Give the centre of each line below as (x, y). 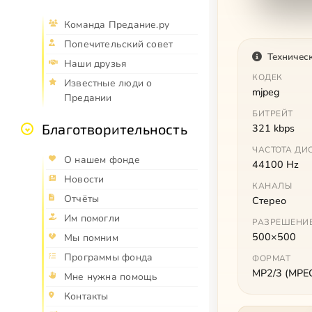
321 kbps (273, 128)
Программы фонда (109, 258)
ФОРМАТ (271, 258)
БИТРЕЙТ (273, 114)
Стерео (269, 201)
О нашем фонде (102, 160)
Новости (84, 180)
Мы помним (91, 238)
